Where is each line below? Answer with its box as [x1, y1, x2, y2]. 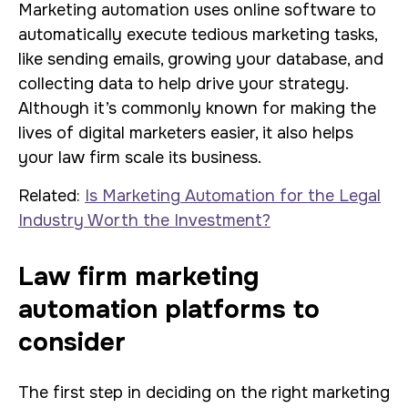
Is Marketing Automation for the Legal [85, 186, 381, 206]
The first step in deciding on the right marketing [18, 382, 390, 403]
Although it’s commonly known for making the [18, 98, 376, 118]
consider [18, 326, 126, 359]
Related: [18, 186, 85, 206]
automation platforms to [18, 293, 320, 326]
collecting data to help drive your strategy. [18, 74, 348, 94]
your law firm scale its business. [18, 148, 261, 168]
